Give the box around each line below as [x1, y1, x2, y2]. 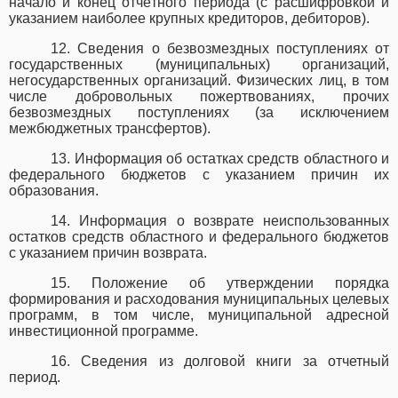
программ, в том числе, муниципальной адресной [9, 307, 389, 323]
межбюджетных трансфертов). [9, 121, 211, 137]
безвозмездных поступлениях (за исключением [9, 105, 389, 121]
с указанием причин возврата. [9, 245, 207, 261]
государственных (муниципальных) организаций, [9, 57, 389, 73]
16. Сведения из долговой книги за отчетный [51, 354, 389, 370]
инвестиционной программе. [9, 323, 198, 339]
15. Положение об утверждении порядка [51, 275, 389, 291]
